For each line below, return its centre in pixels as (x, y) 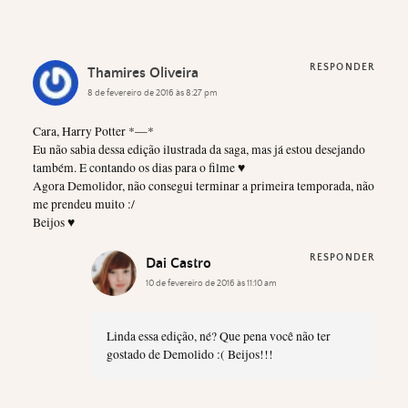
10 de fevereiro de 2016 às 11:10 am (211, 284)
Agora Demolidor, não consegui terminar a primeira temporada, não (204, 186)
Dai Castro (178, 263)
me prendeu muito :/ (84, 204)
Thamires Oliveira (143, 72)
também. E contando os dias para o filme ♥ (139, 168)
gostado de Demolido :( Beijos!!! (189, 354)
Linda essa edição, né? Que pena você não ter (218, 336)
